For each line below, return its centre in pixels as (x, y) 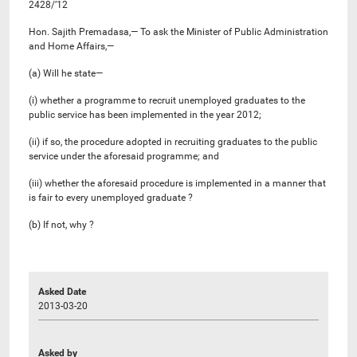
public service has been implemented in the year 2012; (145, 114)
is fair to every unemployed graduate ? (111, 197)
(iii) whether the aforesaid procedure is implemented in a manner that (177, 183)
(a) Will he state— (66, 73)
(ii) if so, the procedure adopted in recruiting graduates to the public (173, 141)
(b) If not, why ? (61, 224)
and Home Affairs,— (71, 46)
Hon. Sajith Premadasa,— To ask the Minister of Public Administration (178, 31)
